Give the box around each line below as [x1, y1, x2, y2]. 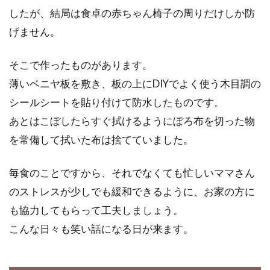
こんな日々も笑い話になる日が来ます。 [9, 222, 193, 235]
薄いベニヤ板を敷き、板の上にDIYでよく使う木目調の [9, 77, 261, 90]
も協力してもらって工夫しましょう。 [9, 204, 183, 216]
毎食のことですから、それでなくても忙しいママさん [9, 166, 255, 179]
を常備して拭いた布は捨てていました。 [9, 133, 193, 146]
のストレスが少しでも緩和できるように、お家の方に [9, 185, 255, 198]
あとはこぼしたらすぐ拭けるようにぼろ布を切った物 [9, 115, 255, 127]
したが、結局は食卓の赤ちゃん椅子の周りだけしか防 [9, 7, 255, 19]
